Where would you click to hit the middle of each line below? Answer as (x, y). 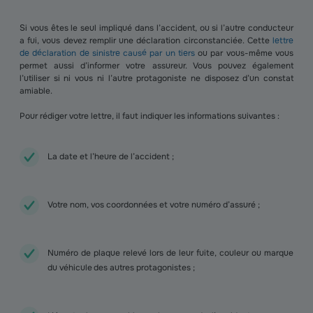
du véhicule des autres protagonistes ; (121, 268)
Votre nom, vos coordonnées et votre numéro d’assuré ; (154, 205)
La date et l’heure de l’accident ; (111, 156)
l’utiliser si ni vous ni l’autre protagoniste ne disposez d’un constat (156, 78)
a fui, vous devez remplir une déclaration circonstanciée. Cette (146, 41)
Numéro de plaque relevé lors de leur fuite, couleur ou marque (170, 253)
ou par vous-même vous (244, 53)
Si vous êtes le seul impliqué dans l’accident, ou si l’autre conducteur (156, 28)
